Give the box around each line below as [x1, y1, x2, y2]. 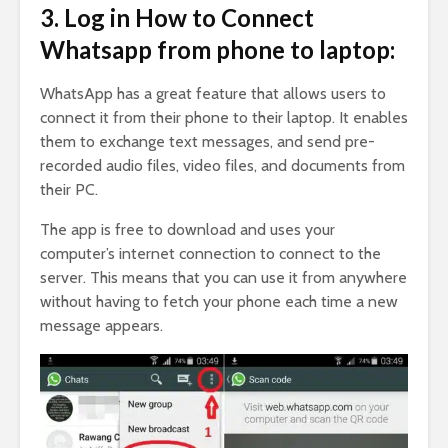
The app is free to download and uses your [40, 220, 335, 240]
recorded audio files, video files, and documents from [40, 156, 405, 176]
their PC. [40, 180, 98, 200]
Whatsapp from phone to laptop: [40, 35, 395, 65]
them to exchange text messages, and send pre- [40, 132, 375, 152]
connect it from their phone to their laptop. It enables [40, 108, 408, 128]
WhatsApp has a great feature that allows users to [40, 84, 386, 104]
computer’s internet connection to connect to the [40, 244, 381, 264]
